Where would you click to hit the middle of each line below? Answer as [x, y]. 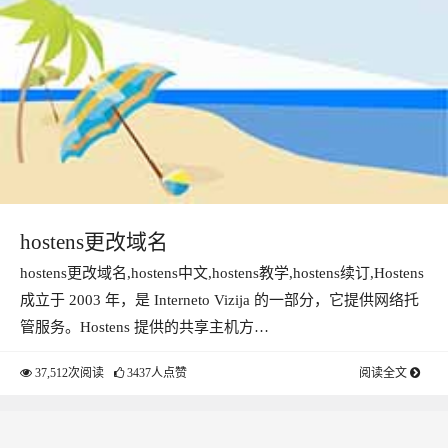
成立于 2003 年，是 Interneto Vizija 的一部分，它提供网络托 [219, 300]
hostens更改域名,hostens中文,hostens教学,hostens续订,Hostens [222, 273]
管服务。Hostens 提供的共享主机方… [144, 327]
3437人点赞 [155, 373]
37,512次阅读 [68, 373]
